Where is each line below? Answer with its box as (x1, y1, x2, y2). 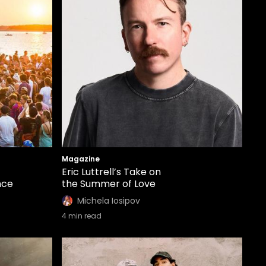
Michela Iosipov (77, 195, 140, 207)
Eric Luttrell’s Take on (62, 165, 161, 179)
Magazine (62, 154, 100, 164)
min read (66, 211, 102, 221)
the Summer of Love (62, 177, 156, 191)
